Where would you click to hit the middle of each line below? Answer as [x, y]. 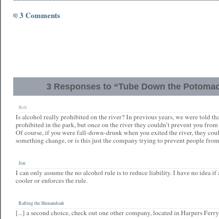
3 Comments [39, 15]
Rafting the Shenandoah [41, 203]
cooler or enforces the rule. [52, 180]
